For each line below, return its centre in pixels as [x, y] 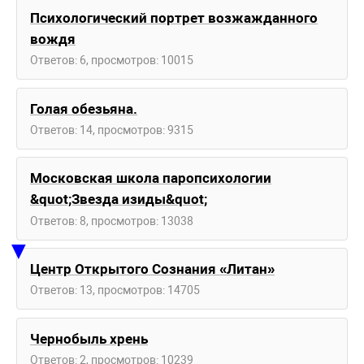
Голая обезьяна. [84, 108]
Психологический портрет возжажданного [174, 17]
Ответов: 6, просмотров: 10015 [112, 60]
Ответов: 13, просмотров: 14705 [115, 290]
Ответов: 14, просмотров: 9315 [112, 130]
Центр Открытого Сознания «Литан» [152, 269]
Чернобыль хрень [89, 338]
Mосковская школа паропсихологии [151, 178]
